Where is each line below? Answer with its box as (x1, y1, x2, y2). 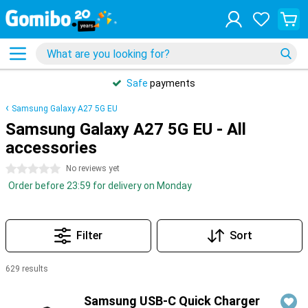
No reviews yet (66, 164, 120, 173)
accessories (5, 138, 97, 157)
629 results (5, 264, 48, 274)
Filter (76, 229, 102, 242)
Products (5, 280, 49, 291)
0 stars (5, 164, 37, 175)
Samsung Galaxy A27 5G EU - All (5, 120, 246, 139)
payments (148, 78, 195, 89)
